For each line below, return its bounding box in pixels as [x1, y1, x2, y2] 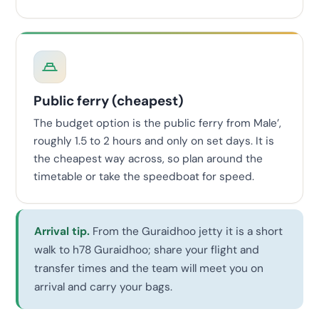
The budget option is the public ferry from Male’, [33, 115, 281, 130]
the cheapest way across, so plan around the [33, 151, 263, 166]
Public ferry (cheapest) [33, 92, 184, 110]
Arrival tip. [34, 224, 90, 239]
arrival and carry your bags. [34, 279, 172, 294]
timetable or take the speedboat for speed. [33, 169, 254, 184]
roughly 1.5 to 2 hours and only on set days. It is [33, 133, 274, 148]
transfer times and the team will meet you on [34, 261, 263, 276]
